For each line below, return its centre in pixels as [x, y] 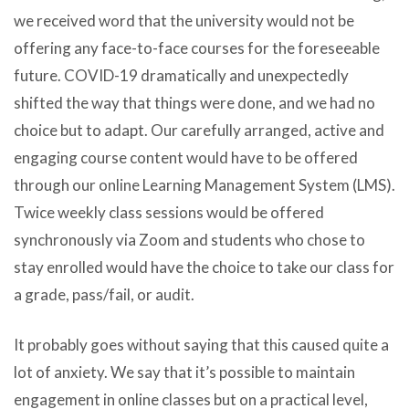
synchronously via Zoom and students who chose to [189, 239]
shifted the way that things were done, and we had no [194, 102]
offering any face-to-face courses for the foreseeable [197, 47]
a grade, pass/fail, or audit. [104, 294]
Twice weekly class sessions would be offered [169, 212]
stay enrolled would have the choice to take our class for [204, 267]
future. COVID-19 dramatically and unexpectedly [181, 75]
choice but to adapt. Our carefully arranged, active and [199, 130]
